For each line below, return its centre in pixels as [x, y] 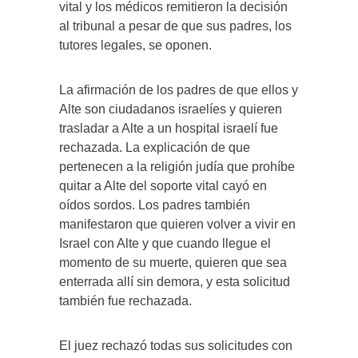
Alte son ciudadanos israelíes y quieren [171, 109]
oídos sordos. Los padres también [155, 205]
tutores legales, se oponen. [135, 45]
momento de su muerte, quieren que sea [173, 262]
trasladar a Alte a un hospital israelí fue [169, 128]
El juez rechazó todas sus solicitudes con [176, 345]
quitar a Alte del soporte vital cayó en [163, 185]
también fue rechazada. [125, 300]
